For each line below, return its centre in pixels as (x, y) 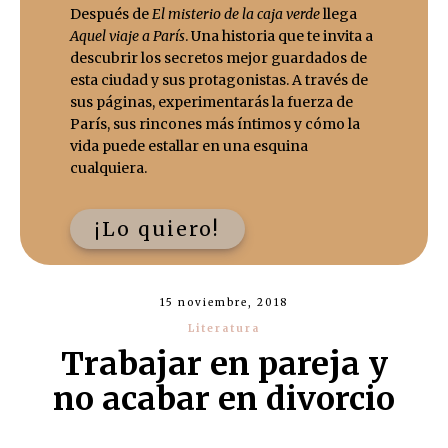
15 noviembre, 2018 (224, 302)
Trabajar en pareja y (224, 364)
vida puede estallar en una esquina (189, 146)
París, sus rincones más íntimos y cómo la (215, 124)
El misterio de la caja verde (236, 14)
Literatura (224, 328)
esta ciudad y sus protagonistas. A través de (219, 80)
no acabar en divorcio (224, 399)
